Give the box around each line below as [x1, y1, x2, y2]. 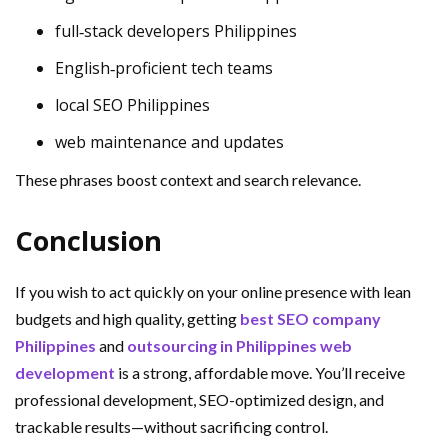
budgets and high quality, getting [15, 308, 240, 328]
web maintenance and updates [55, 130, 284, 153]
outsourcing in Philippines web [127, 335, 352, 355]
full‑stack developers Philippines [55, 19, 297, 42]
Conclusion [15, 221, 162, 259]
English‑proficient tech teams [55, 56, 273, 79]
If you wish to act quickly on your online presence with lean [15, 281, 411, 301]
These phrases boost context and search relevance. [15, 169, 361, 189]
